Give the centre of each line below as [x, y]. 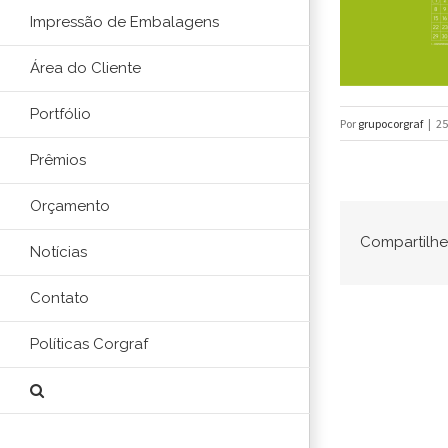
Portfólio [60, 114]
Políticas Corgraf [89, 344]
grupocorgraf [390, 123]
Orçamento [70, 206]
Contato [59, 298]
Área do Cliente [85, 68]
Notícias [58, 252]
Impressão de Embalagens [124, 22]
